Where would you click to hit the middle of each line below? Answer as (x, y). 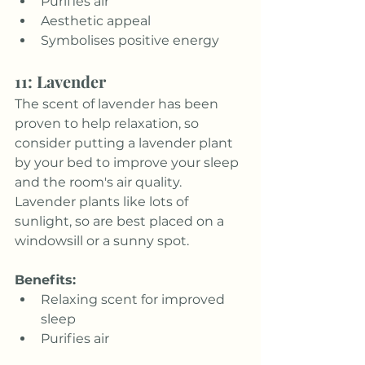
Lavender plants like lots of (103, 202)
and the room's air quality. (100, 182)
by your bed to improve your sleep (128, 163)
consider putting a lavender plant (125, 143)
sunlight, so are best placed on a (121, 222)
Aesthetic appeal (96, 21)
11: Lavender (60, 81)
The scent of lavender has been (118, 104)
